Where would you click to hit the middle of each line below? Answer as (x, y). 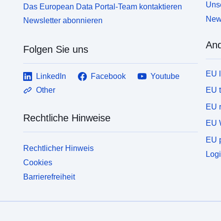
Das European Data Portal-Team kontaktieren (103, 6)
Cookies (38, 162)
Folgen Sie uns (56, 50)
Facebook (109, 76)
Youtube (165, 76)
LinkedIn (51, 76)
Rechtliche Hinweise (67, 118)
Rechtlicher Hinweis (59, 148)
